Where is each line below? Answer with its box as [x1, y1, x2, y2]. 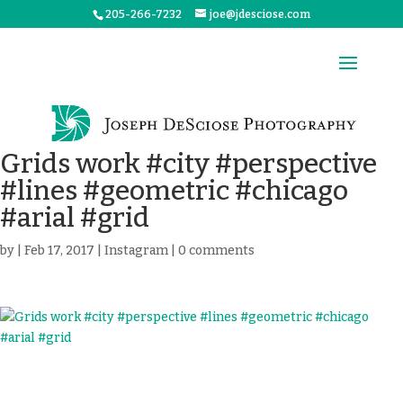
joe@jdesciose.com [209, 8, 310, 21]
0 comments [178, 243, 255, 258]
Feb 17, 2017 [24, 243, 94, 258]
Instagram [104, 243, 168, 258]
